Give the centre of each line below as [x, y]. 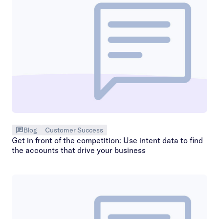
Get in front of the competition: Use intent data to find [107, 140]
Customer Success [74, 130]
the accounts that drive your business [79, 150]
